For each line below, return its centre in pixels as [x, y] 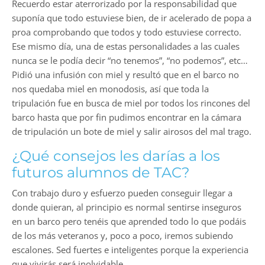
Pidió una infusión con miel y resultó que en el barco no [125, 74]
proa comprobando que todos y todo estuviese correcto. [127, 32]
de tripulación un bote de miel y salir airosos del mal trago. [132, 131]
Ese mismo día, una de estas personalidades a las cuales [126, 46]
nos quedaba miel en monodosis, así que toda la [110, 88]
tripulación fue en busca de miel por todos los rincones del [131, 103]
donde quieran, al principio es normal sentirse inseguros [127, 207]
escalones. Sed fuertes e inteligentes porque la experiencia [130, 249]
